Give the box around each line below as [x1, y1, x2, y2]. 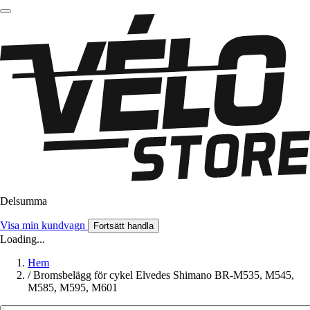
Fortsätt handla [93, 221, 154, 232]
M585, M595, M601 [28, 282, 118, 294]
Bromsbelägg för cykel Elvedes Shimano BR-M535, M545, [33, 269, 294, 282]
